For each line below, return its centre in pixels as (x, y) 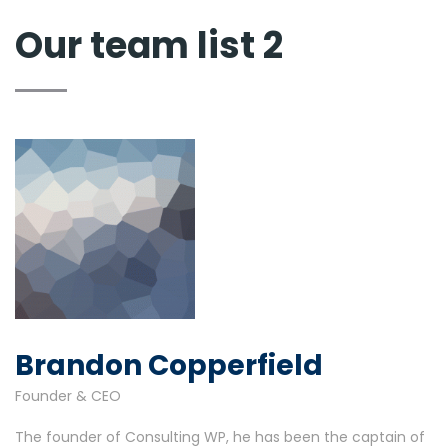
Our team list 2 (149, 45)
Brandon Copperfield (169, 365)
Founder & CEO (68, 396)
